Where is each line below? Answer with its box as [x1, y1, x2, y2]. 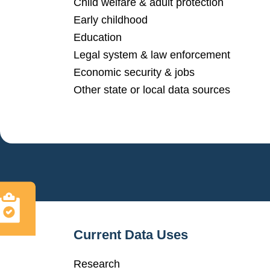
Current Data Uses [74, 227, 188, 242]
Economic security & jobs [74, 66, 195, 79]
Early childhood [74, 14, 148, 27]
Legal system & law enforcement [74, 49, 230, 61]
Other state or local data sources [74, 84, 230, 96]
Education [74, 31, 122, 44]
